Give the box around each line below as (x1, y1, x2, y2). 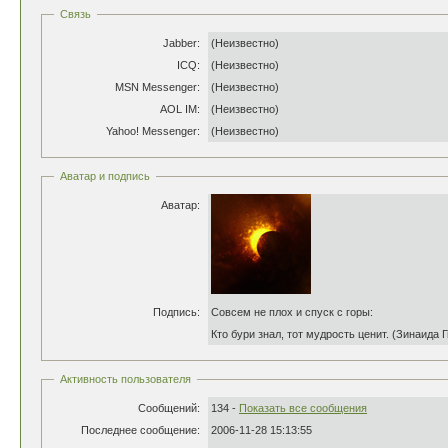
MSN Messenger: (115, 81, 200, 93)
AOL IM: (160, 103, 200, 115)
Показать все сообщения (239, 402, 367, 414)
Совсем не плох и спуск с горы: (211, 306, 373, 318)
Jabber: (163, 37, 200, 49)
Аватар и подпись (60, 170, 150, 182)
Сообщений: (138, 402, 200, 414)
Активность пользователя (60, 373, 191, 385)
